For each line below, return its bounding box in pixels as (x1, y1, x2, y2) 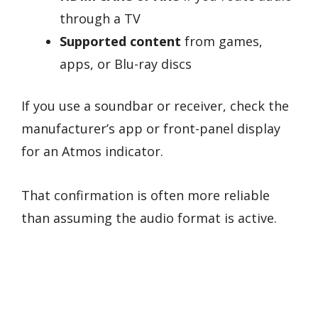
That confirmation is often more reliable (21, 187, 270, 204)
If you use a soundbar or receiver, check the (21, 97, 289, 114)
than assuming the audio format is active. (21, 209, 277, 227)
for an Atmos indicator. (21, 142, 163, 160)
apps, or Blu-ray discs (60, 55, 192, 72)
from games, (181, 32, 263, 50)
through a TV (60, 9, 141, 27)
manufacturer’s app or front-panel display (21, 119, 280, 137)
